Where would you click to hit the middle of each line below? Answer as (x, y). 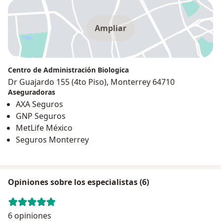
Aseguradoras (32, 92)
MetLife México (44, 128)
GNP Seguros (41, 116)
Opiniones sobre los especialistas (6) (78, 182)
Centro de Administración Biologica (68, 70)
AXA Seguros (39, 104)
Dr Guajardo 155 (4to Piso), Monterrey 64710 (91, 82)
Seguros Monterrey (52, 139)
